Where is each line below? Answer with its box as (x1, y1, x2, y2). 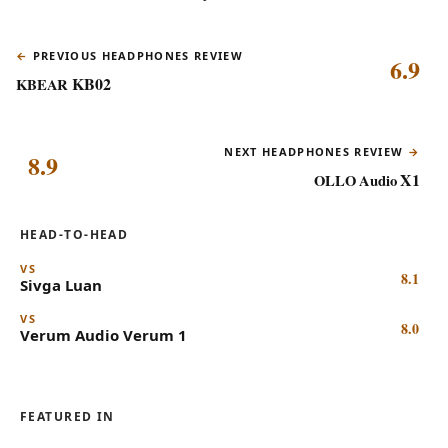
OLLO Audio (314, 169, 397, 191)
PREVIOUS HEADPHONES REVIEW (32, 47, 243, 63)
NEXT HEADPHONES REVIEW (224, 143, 404, 159)
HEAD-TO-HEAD (20, 225, 129, 243)
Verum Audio (20, 324, 119, 345)
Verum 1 (119, 324, 187, 345)
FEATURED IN (20, 407, 115, 425)
